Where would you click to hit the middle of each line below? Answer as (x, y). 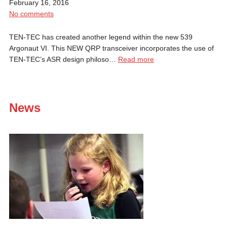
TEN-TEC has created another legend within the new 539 (101, 37)
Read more (136, 59)
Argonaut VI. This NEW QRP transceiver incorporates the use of (111, 48)
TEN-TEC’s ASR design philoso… (63, 59)
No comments (31, 13)
